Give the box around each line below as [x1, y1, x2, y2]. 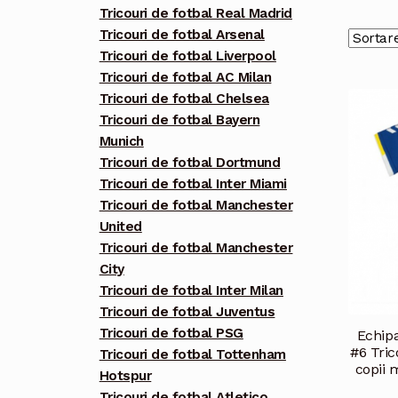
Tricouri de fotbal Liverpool [99, 48, 276, 65]
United [99, 219, 142, 235]
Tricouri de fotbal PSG [99, 325, 243, 342]
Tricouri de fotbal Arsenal [99, 27, 265, 44]
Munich [99, 133, 144, 150]
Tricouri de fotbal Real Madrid [99, 5, 292, 22]
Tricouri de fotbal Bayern [99, 112, 260, 129]
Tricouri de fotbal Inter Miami [99, 176, 287, 193]
